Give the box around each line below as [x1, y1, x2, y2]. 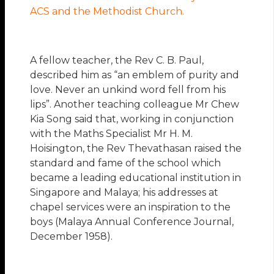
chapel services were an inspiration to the [30, 201, 231, 213]
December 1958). [30, 231, 113, 243]
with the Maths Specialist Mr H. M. [30, 128, 193, 140]
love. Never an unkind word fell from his [30, 84, 226, 96]
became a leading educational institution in [30, 172, 242, 184]
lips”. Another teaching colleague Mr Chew [30, 98, 240, 111]
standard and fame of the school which [30, 157, 221, 169]
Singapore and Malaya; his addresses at [30, 187, 219, 199]
